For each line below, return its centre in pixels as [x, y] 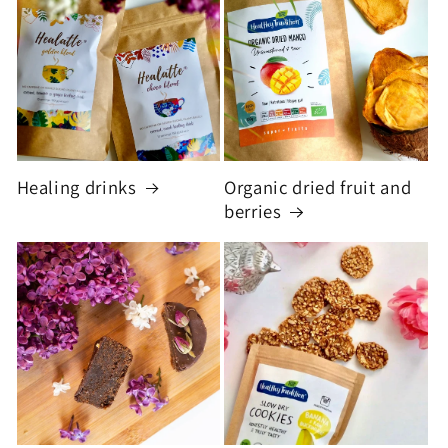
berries [253, 211]
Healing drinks [76, 187]
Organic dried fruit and [318, 187]
